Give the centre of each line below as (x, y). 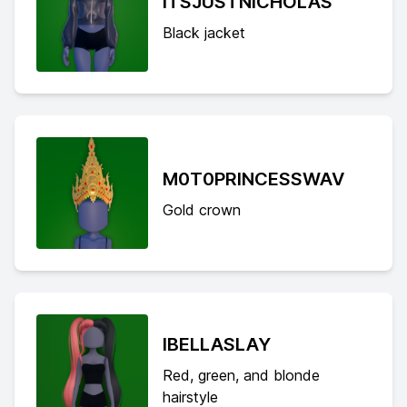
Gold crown (201, 209)
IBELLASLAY (216, 345)
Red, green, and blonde (241, 376)
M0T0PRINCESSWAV (253, 179)
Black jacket (203, 33)
